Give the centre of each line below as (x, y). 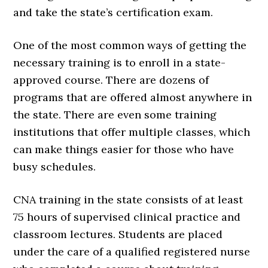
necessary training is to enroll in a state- (120, 63)
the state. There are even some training (115, 115)
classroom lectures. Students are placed (118, 234)
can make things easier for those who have (124, 150)
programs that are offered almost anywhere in (133, 98)
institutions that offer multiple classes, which (132, 132)
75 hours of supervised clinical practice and (127, 217)
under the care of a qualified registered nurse (132, 252)
